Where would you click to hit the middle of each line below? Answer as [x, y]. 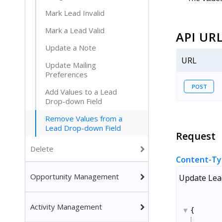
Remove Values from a [84, 118]
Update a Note [71, 48]
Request [195, 136]
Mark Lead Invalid [75, 13]
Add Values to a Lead [81, 92]
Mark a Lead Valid [75, 30]
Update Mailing [71, 65]
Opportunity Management [75, 176]
